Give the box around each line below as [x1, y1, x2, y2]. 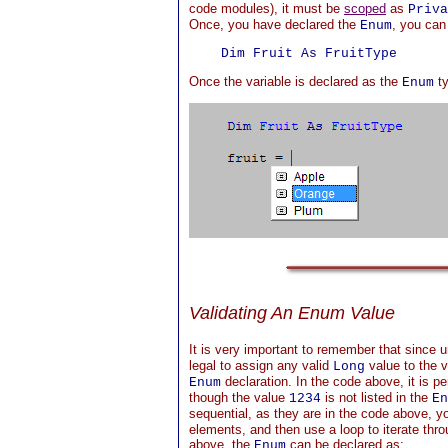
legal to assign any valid [189, 358, 333, 373]
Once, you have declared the [189, 17, 360, 32]
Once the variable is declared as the [189, 74, 402, 89]
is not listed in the [321, 390, 432, 405]
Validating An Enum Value [189, 303, 395, 323]
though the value [189, 390, 289, 405]
